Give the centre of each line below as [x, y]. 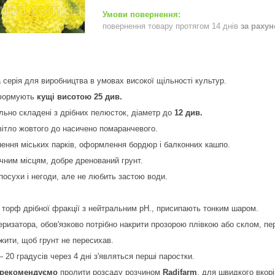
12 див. [187, 112]
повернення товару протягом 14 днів [172, 26]
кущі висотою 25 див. [79, 96]
